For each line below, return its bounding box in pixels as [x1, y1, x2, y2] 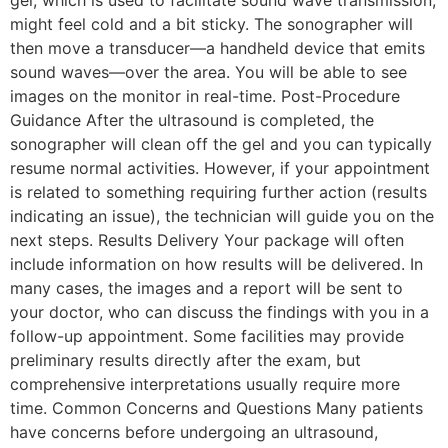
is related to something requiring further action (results [10, 182, 427, 202]
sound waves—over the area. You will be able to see [10, 62, 407, 82]
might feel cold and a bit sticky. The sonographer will [10, 14, 413, 34]
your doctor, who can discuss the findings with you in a [10, 302, 429, 322]
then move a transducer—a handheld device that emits [10, 38, 425, 58]
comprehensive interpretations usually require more [10, 374, 400, 394]
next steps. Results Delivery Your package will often [10, 230, 404, 250]
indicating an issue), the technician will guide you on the [10, 206, 434, 226]
